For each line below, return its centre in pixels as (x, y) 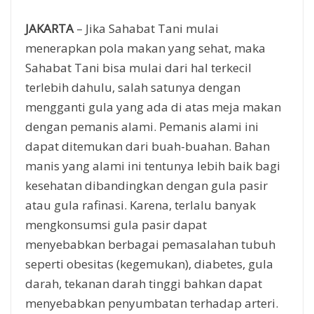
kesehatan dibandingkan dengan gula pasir (146, 185)
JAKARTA (49, 28)
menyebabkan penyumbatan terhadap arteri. (152, 303)
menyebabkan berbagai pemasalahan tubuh (150, 244)
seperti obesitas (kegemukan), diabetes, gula (149, 264)
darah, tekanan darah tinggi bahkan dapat (144, 283)
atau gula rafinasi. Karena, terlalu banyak (141, 205)
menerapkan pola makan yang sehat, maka (145, 48)
